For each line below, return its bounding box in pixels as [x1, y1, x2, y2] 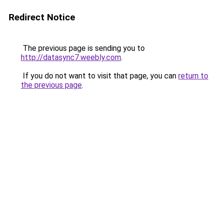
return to [178, 71, 208, 80]
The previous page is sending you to [21, 44, 145, 53]
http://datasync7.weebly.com [21, 53, 121, 62]
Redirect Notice [9, 12, 75, 23]
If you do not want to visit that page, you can [21, 71, 178, 80]
